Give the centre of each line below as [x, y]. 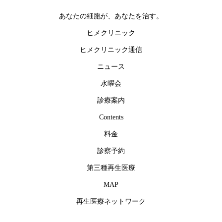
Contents [111, 117]
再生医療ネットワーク [111, 202]
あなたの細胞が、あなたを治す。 [111, 16]
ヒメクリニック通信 [111, 50]
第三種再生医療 [111, 168]
